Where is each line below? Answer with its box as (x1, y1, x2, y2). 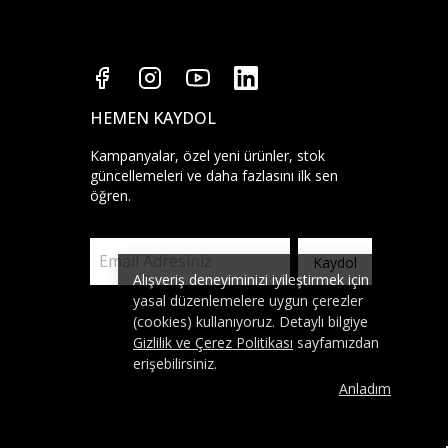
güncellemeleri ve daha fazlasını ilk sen (90, 166, 338, 185)
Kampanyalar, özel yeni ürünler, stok (90, 146, 325, 165)
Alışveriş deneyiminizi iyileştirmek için (133, 270, 369, 289)
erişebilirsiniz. (133, 354, 217, 373)
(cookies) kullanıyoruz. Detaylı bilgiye (133, 312, 368, 331)
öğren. (90, 186, 131, 205)
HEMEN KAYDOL (90, 107, 216, 129)
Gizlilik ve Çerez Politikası (133, 333, 293, 352)
